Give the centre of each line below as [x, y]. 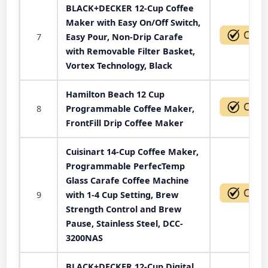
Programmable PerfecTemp [125, 166]
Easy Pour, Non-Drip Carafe [124, 37]
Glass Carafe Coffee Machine [127, 180]
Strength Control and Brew [124, 209]
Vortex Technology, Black [119, 66]
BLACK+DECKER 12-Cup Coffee [130, 8]
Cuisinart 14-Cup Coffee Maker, [132, 152]
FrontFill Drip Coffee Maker [125, 123]
